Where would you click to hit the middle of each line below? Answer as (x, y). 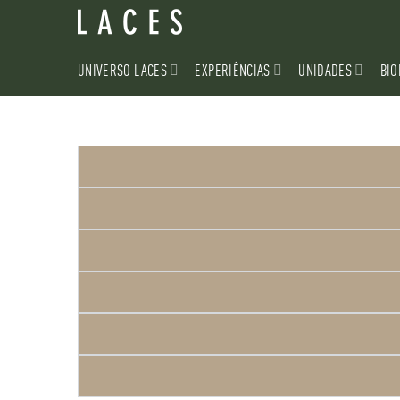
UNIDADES (325, 69)
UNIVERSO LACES (122, 69)
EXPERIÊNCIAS (233, 69)
